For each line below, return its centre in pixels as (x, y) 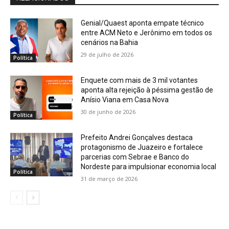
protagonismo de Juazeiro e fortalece (142, 147)
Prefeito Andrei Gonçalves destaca (137, 137)
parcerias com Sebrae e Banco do (135, 157)
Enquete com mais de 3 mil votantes (140, 81)
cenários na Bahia (110, 43)
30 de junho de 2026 (108, 112)
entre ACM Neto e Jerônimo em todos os (147, 33)
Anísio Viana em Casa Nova (125, 100)
